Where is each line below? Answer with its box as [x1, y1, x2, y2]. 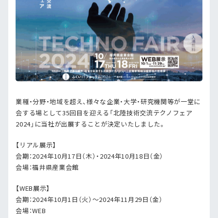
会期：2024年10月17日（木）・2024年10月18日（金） [16, 151, 164, 161]
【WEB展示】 [16, 183, 50, 193]
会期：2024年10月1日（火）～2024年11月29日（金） [16, 195, 163, 204]
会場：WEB [16, 206, 46, 216]
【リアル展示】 [16, 140, 56, 150]
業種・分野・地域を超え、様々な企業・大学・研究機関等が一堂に [16, 97, 200, 107]
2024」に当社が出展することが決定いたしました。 [16, 119, 166, 129]
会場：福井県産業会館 [16, 163, 79, 172]
